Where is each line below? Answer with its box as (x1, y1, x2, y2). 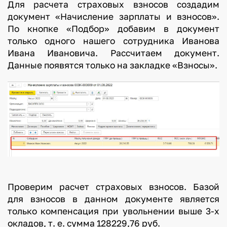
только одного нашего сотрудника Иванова (7, 35, 220, 47)
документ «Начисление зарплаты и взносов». (7, 11, 220, 22)
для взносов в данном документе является (7, 193, 220, 204)
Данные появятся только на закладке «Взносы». (7, 60, 217, 71)
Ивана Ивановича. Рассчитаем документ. (7, 48, 220, 59)
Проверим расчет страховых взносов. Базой (7, 181, 220, 192)
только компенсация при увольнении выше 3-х (7, 205, 220, 216)
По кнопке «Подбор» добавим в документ (7, 23, 220, 34)
